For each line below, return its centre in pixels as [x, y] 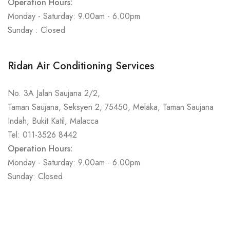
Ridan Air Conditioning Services [81, 66]
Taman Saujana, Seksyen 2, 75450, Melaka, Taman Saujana [111, 107]
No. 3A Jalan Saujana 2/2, [54, 93]
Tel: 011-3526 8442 [42, 135]
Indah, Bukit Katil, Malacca [53, 121]
